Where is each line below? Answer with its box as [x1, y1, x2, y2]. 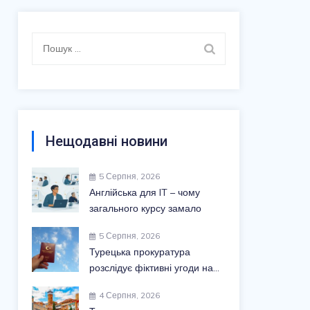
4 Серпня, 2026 [99, 290, 161, 300]
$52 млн [89, 277, 128, 290]
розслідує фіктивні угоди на [89, 262, 214, 274]
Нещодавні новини [46, 133, 168, 149]
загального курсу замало [89, 202, 202, 215]
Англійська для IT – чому [89, 186, 201, 199]
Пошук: [31, 34, 68, 47]
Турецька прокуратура [89, 246, 191, 258]
